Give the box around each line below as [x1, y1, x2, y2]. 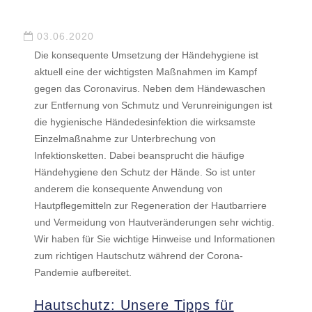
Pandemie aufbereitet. [33, 267, 132, 278]
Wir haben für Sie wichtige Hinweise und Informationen [33, 233, 275, 244]
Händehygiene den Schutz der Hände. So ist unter [33, 166, 256, 178]
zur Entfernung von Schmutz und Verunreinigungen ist [33, 100, 272, 111]
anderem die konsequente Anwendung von [33, 183, 223, 194]
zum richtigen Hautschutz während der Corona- [33, 250, 243, 261]
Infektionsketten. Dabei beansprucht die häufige [33, 150, 244, 161]
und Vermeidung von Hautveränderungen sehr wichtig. [33, 217, 274, 228]
